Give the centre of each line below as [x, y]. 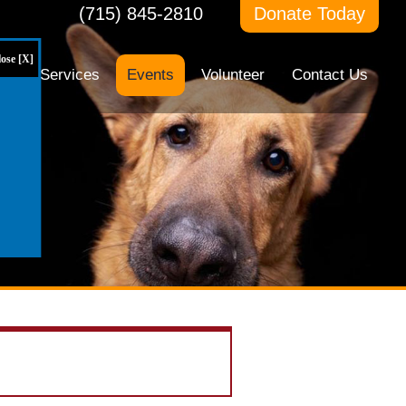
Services [70, 75]
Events [150, 75]
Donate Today [309, 14]
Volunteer [233, 75]
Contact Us [330, 75]
